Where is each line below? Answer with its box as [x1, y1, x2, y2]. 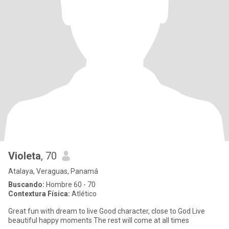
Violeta [8, 150, 41, 162]
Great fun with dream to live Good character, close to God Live [8, 207, 192, 215]
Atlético [70, 190, 97, 198]
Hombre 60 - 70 [44, 180, 96, 189]
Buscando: [8, 180, 44, 189]
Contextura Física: [8, 190, 70, 198]
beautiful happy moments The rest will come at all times [94, 216, 189, 224]
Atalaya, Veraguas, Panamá [8, 167, 98, 175]
